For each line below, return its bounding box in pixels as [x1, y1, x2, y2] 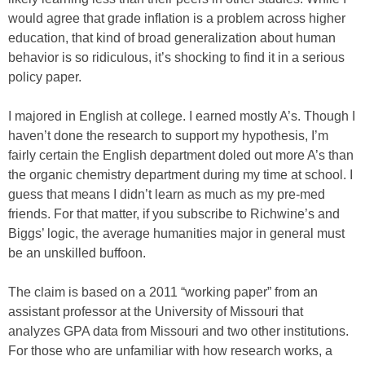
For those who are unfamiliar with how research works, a [8, 344, 332, 358]
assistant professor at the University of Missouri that [8, 305, 303, 319]
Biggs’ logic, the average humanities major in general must [8, 226, 345, 240]
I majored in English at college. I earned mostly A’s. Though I [8, 109, 355, 123]
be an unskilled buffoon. [8, 246, 146, 260]
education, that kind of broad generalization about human [8, 31, 336, 45]
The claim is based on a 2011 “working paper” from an [8, 285, 318, 299]
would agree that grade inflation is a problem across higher [8, 11, 345, 25]
